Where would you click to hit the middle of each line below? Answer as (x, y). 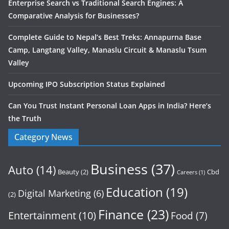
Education (134, 192)
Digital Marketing (54, 193)
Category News (43, 137)
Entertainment (42, 215)
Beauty (68, 172)
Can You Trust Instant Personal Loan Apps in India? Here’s (110, 106)
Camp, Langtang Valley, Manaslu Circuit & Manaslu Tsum (107, 50)
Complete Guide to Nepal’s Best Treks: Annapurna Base (105, 37)
